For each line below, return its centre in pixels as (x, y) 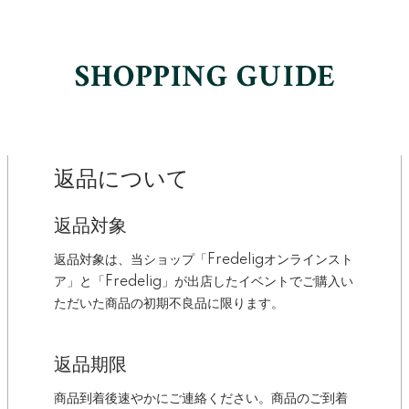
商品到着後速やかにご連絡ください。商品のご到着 (201, 399)
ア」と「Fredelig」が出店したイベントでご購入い (204, 282)
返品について (121, 179)
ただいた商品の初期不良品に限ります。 (169, 304)
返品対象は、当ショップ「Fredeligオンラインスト (204, 260)
